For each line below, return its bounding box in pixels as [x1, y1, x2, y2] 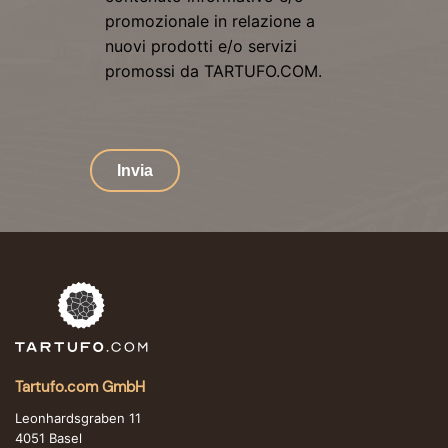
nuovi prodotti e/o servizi [104, 36, 297, 57]
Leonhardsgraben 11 [15, 410, 141, 427]
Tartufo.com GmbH [15, 377, 145, 398]
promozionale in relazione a [104, 11, 315, 32]
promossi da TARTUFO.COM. [104, 61, 322, 82]
